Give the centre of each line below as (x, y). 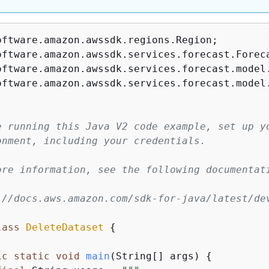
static (32, 256)
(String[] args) (155, 256)
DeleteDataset (65, 227)
